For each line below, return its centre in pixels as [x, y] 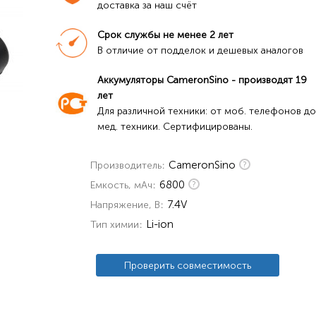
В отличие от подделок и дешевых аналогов [200, 50]
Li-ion [159, 224]
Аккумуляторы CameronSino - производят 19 [202, 80]
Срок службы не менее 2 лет [165, 35]
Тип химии [114, 224]
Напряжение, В [125, 205]
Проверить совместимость [187, 265]
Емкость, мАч [121, 185]
